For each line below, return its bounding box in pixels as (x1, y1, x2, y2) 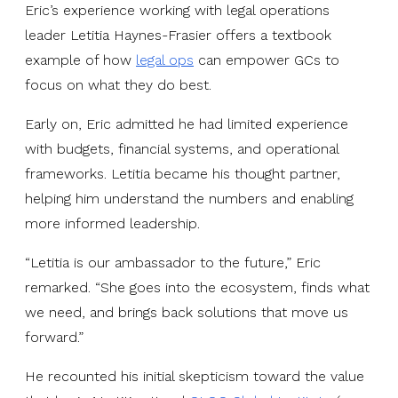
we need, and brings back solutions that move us (25, 303, 348, 321)
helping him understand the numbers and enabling (25, 189, 354, 207)
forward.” (25, 328, 84, 346)
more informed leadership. (25, 214, 200, 232)
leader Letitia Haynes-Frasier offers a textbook (25, 26, 331, 44)
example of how (25, 51, 136, 68)
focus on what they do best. (25, 76, 211, 93)
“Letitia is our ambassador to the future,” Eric (25, 253, 321, 271)
